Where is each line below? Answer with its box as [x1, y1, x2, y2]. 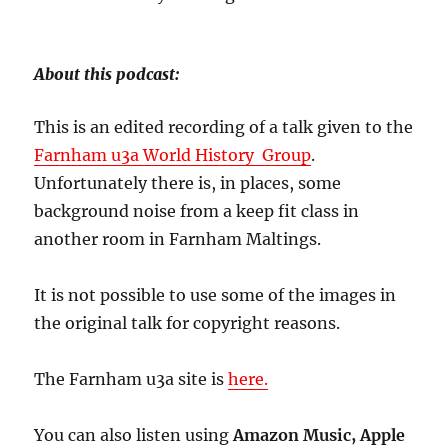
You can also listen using [34, 424, 234, 445]
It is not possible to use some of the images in [34, 284, 397, 305]
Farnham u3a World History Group [34, 144, 312, 165]
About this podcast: [34, 63, 180, 84]
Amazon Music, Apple [233, 424, 406, 445]
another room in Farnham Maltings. [34, 228, 322, 249]
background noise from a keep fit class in [34, 200, 360, 221]
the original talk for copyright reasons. [34, 312, 341, 333]
